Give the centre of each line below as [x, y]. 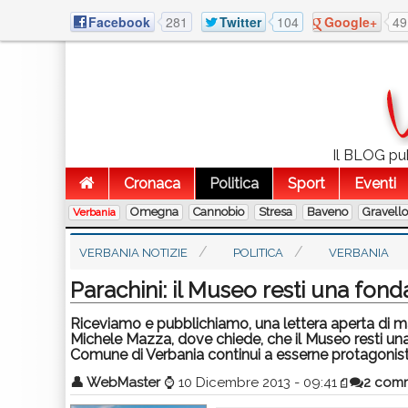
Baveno [327, 212]
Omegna [154, 212]
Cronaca [152, 184]
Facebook [119, 21]
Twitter [240, 21]
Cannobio [219, 212]
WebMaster [123, 382]
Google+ [351, 21]
